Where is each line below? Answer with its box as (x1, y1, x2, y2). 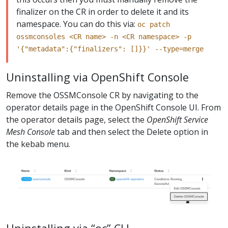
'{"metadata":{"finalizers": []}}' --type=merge (16, 45, 204, 53)
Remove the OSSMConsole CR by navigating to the (6, 89, 198, 101)
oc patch (137, 20, 170, 29)
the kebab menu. (6, 138, 70, 150)
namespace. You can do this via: (16, 18, 137, 30)
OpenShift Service (147, 113, 208, 125)
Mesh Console (6, 126, 55, 137)
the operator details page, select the (6, 113, 147, 125)
